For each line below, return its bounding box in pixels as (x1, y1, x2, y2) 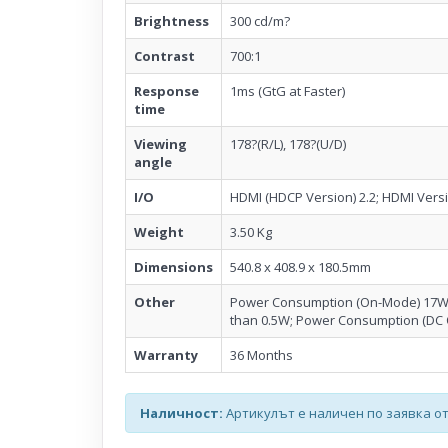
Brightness (134, 11, 209, 30)
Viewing (134, 134, 187, 153)
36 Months (230, 345, 293, 364)
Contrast (134, 46, 195, 65)
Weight (134, 222, 184, 241)
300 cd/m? (230, 11, 290, 30)
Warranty (134, 345, 198, 364)
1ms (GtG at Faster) (230, 81, 345, 100)
